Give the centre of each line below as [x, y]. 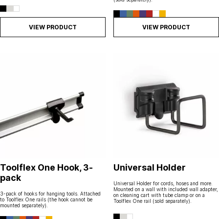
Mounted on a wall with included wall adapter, [166, 189]
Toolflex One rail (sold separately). [153, 201]
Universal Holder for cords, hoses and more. [163, 183]
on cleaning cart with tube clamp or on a [159, 195]
